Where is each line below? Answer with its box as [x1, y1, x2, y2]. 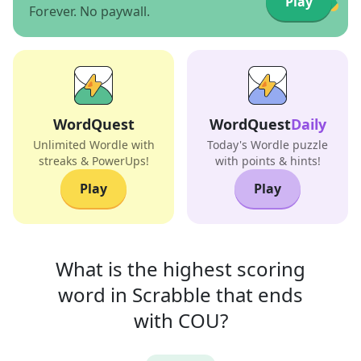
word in [58, 281, 127, 308]
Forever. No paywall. [29, 2, 150, 20]
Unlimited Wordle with [32, 137, 155, 152]
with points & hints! [214, 153, 321, 168]
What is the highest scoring [56, 255, 305, 282]
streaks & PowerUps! [38, 153, 149, 168]
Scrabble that [127, 281, 258, 308]
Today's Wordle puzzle [207, 137, 328, 152]
